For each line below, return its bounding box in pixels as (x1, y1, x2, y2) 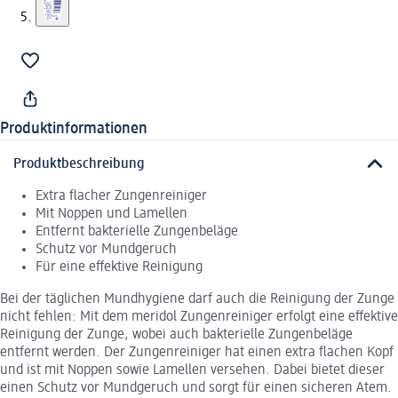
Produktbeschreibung (13, 156, 145, 171)
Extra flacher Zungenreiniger (36, 188, 207, 203)
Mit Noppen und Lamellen (36, 206, 187, 221)
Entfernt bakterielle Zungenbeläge (36, 224, 238, 239)
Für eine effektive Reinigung (36, 259, 203, 275)
